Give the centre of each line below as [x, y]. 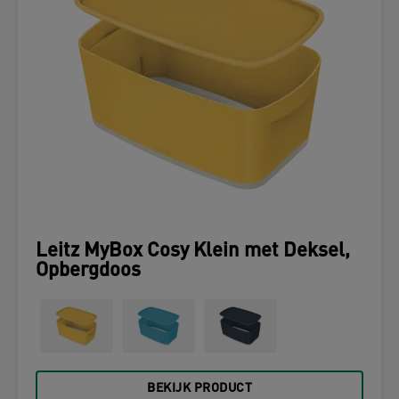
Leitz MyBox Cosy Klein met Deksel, [193, 252]
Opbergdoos [88, 271]
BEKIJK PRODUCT [199, 389]
